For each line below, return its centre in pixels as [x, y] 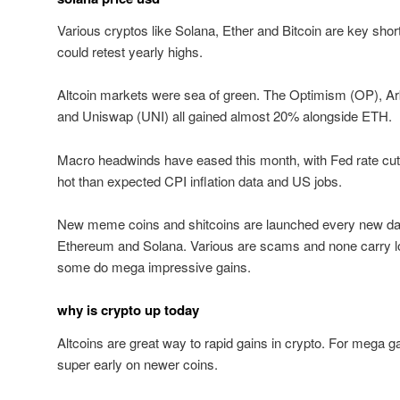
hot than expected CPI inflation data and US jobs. [200, 180]
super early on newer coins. [137, 363]
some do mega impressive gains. [154, 266]
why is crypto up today [128, 310]
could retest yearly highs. [130, 51]
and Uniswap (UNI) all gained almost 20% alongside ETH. [225, 116]
